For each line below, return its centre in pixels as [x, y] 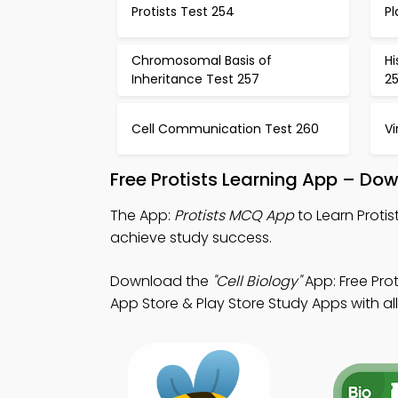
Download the [161, 281]
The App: [142, 215]
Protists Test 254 [183, 11]
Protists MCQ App [234, 215]
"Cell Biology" [257, 281]
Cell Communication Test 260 [225, 128]
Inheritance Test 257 [195, 79]
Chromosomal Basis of [202, 60]
